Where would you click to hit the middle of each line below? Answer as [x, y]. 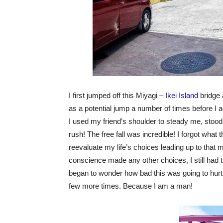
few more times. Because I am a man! [131, 186]
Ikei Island [182, 95]
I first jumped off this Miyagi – [117, 95]
